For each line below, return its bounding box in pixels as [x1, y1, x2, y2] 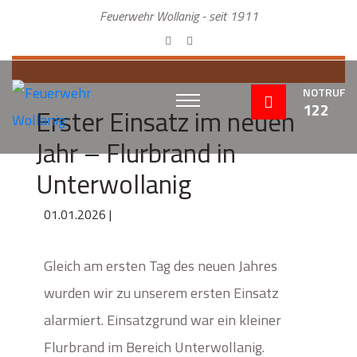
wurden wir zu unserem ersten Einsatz [44, 282, 279, 304]
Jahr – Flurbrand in [36, 133, 236, 173]
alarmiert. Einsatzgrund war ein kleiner [44, 309, 281, 331]
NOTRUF [303, 84, 345, 100]
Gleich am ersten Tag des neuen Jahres [44, 255, 277, 277]
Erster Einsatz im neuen [36, 102, 295, 142]
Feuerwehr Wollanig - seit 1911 [99, 6, 258, 25]
